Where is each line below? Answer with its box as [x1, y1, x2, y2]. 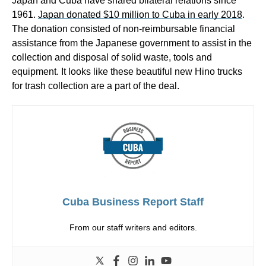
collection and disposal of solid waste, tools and [12, 52, 212, 63]
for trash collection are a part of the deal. [12, 81, 179, 91]
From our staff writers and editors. [69, 223, 197, 233]
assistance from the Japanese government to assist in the [12, 38, 252, 49]
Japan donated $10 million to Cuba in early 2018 [38, 9, 242, 20]
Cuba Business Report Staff [62, 196, 204, 208]
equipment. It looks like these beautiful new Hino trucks [12, 66, 242, 77]
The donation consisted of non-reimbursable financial [12, 24, 235, 34]
